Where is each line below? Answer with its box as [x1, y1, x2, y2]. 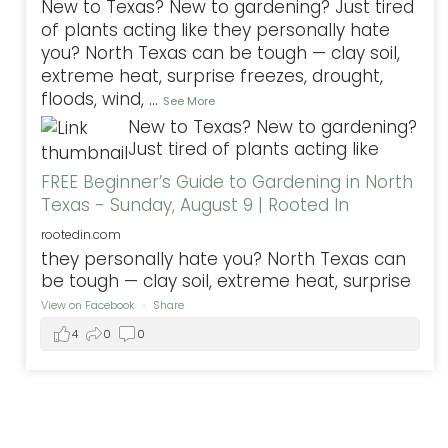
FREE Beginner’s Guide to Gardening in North [41, 169, 414, 194]
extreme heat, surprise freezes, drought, [41, 63, 384, 88]
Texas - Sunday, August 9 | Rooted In [41, 192, 350, 217]
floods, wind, [41, 86, 150, 111]
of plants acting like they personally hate [41, 17, 391, 42]
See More [163, 92, 216, 109]
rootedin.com [41, 225, 122, 243]
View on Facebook [41, 296, 139, 313]
